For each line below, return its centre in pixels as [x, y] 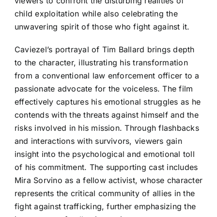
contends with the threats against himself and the [107, 115]
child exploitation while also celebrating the [96, 13]
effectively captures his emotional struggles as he [108, 101]
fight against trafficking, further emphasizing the [105, 206]
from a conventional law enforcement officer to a [107, 75]
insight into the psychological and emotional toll [105, 154]
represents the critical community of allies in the [105, 193]
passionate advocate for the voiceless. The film [104, 88]
